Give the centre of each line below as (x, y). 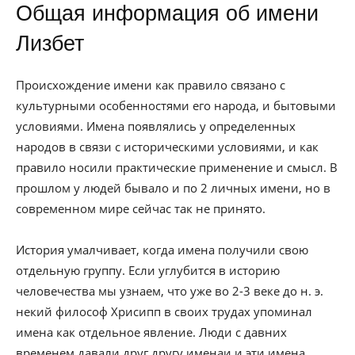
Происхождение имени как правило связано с (151, 85)
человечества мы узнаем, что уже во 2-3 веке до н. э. (170, 291)
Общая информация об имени (167, 13)
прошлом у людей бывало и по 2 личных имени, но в (173, 188)
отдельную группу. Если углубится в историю (148, 270)
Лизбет (50, 44)
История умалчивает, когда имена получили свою (162, 250)
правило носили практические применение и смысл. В (177, 167)
